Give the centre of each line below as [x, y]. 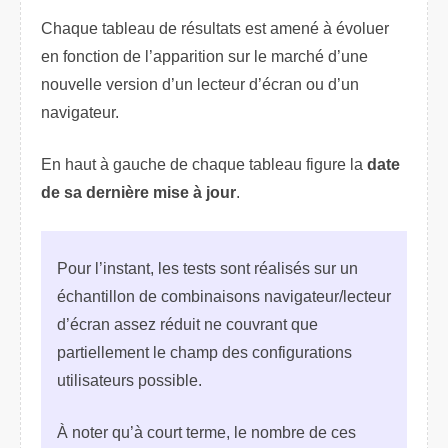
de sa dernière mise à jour [138, 193]
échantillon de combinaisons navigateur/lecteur [224, 297]
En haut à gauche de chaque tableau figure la [204, 165]
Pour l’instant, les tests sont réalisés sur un [207, 269]
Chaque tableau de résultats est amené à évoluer [215, 29]
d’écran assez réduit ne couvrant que [187, 325]
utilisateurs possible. [129, 381]
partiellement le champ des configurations [204, 353]
